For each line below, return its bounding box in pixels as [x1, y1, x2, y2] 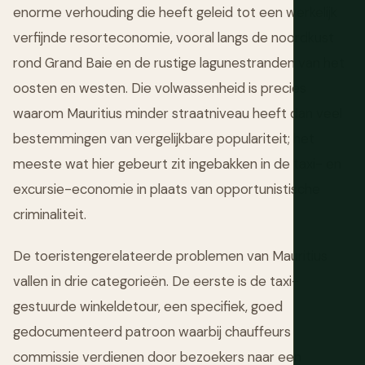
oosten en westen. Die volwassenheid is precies [13, 79, 306, 98]
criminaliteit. [13, 205, 86, 224]
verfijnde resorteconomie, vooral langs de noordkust [13, 29, 334, 47]
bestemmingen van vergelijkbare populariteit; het [13, 130, 314, 148]
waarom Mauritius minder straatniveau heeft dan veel [13, 104, 342, 123]
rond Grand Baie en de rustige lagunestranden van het [13, 54, 345, 73]
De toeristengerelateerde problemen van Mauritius [13, 247, 328, 266]
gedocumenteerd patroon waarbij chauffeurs [13, 323, 291, 341]
